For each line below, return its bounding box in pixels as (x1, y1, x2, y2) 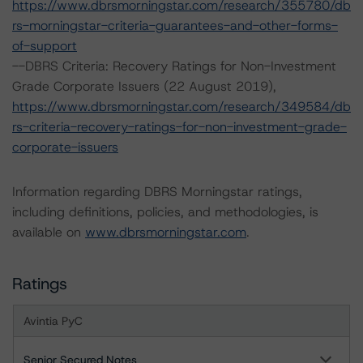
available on (12, 224, 85, 241)
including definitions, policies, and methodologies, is (12, 203, 318, 220)
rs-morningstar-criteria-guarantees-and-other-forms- (12, 17, 338, 34)
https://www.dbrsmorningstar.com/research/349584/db (12, 98, 351, 115)
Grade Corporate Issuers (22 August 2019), (12, 78, 276, 95)
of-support (12, 37, 77, 54)
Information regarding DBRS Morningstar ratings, (12, 183, 302, 200)
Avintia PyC (23, 314, 83, 328)
